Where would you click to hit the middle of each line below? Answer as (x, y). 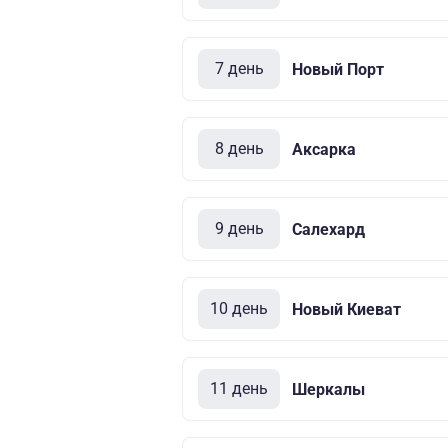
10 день (239, 308)
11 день (239, 388)
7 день (239, 68)
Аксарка (324, 149)
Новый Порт (338, 69)
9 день (239, 228)
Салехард (328, 229)
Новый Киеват (346, 309)
